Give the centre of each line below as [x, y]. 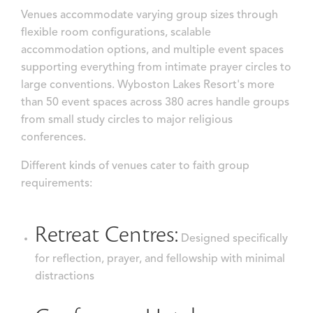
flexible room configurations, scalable [116, 32]
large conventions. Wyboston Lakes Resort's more [148, 85]
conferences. [53, 137]
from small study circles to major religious [127, 120]
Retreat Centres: [107, 235]
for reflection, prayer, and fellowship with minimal [160, 259]
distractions [65, 276]
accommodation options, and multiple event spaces [152, 50]
